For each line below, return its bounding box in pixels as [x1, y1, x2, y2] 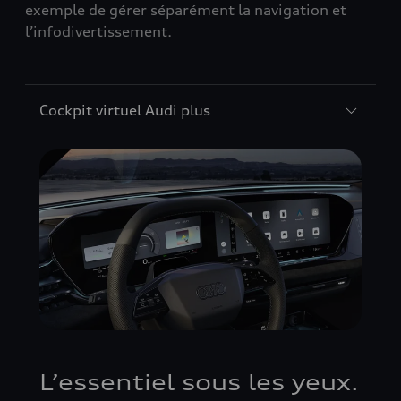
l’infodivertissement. [25, 21, 172, 40]
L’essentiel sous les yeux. [39, 369, 359, 397]
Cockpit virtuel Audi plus [39, 100, 210, 119]
